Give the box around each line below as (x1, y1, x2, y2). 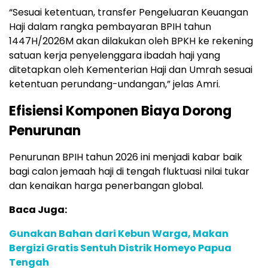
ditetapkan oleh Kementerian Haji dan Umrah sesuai (9, 62, 252, 77)
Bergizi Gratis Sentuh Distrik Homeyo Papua (9, 240, 232, 255)
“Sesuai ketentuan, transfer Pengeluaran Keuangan (9, 5, 248, 19)
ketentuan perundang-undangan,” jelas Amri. (9, 77, 220, 91)
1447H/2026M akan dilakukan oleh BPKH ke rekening (9, 33, 253, 48)
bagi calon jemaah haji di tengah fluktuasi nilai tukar (9, 164, 249, 178)
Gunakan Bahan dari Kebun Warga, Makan (9, 226, 229, 240)
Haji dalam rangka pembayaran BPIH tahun (9, 19, 211, 33)
